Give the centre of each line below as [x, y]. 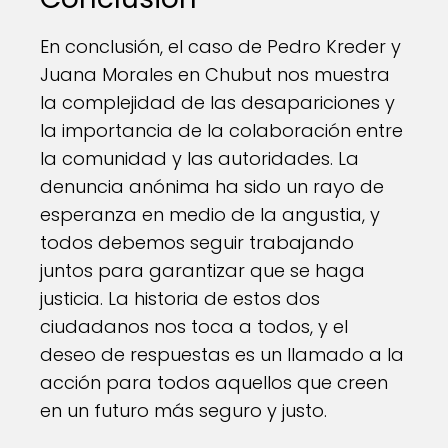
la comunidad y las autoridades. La [199, 158]
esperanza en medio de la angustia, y [210, 214]
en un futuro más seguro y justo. [183, 410]
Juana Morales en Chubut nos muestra [215, 74]
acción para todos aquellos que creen [214, 382]
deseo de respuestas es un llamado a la [222, 354]
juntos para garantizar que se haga [202, 270]
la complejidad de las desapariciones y [217, 102]
